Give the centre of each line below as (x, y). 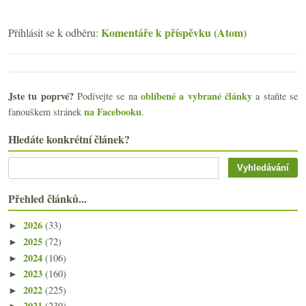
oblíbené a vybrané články (197, 96)
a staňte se (275, 96)
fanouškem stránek (46, 111)
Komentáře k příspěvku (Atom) (174, 32)
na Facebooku (113, 111)
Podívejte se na (107, 96)
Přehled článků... (47, 198)
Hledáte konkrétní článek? (69, 139)
